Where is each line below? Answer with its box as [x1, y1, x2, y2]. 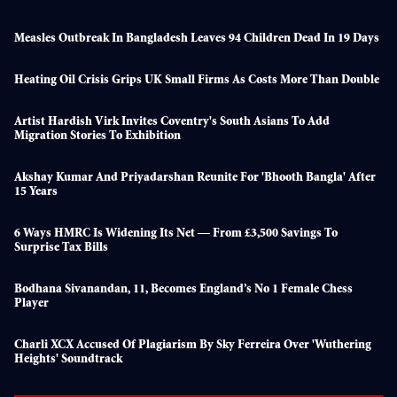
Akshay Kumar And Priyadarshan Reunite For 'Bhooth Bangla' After [14, 172, 376, 185]
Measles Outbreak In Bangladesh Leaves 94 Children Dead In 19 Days [14, 33, 379, 46]
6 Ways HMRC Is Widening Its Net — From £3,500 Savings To [14, 228, 338, 241]
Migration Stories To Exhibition [14, 130, 181, 144]
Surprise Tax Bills [14, 242, 108, 255]
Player [14, 298, 49, 311]
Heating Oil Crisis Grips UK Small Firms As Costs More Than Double [14, 74, 379, 88]
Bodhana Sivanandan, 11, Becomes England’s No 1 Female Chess [14, 284, 353, 297]
